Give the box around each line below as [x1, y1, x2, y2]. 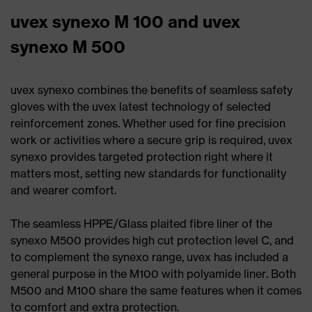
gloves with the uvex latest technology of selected [10, 99, 271, 114]
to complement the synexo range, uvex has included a [10, 249, 288, 264]
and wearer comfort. [10, 182, 116, 197]
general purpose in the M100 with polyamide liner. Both [10, 266, 296, 281]
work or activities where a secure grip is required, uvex [10, 132, 292, 147]
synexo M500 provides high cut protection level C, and [10, 233, 294, 247]
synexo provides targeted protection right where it [10, 149, 273, 164]
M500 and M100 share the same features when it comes [10, 283, 302, 297]
